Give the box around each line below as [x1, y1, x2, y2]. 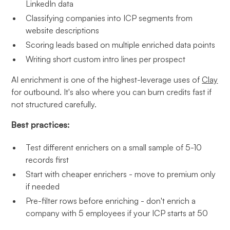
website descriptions [26, 25, 100, 35]
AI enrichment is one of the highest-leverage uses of [11, 74, 202, 85]
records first [26, 155, 69, 165]
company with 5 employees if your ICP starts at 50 [26, 208, 208, 218]
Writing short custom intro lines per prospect [26, 54, 186, 64]
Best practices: [11, 120, 70, 130]
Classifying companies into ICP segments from [26, 13, 193, 23]
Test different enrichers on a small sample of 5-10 [26, 142, 202, 152]
